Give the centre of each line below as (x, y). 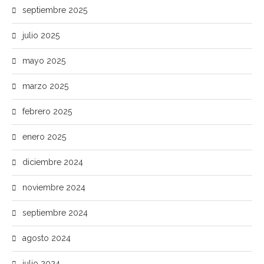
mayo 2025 (44, 61)
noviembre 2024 (54, 187)
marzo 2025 (45, 86)
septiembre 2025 (55, 10)
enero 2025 (44, 137)
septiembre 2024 (55, 213)
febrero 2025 (47, 111)
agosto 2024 (47, 238)
